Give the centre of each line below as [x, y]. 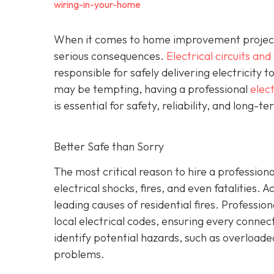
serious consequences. [110, 56]
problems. [79, 254]
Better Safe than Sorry [109, 147]
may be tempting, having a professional [152, 89]
